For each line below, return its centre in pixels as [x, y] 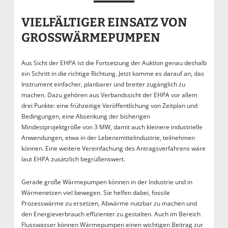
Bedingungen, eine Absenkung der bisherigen [85, 116]
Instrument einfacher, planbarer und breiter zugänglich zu [103, 84]
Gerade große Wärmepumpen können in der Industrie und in [107, 182]
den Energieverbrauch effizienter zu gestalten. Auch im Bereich [111, 214]
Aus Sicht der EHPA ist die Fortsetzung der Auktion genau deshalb [114, 63]
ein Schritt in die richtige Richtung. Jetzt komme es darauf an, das [112, 73]
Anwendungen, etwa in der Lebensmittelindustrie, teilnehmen [108, 137]
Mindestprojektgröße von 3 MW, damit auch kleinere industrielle [112, 127]
